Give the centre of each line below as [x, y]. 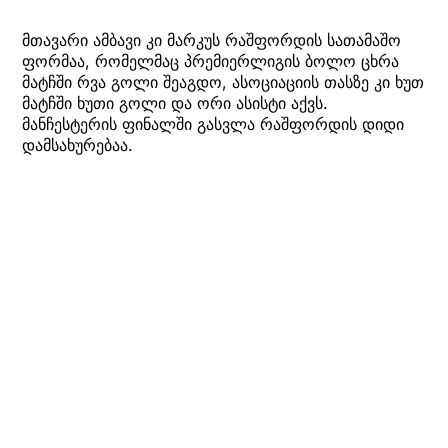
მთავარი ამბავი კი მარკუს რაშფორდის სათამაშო [211, 40]
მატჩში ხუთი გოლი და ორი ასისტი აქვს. [175, 103]
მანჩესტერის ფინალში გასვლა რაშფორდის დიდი [213, 124]
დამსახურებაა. [77, 145]
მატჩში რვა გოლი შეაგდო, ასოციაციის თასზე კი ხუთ [223, 82]
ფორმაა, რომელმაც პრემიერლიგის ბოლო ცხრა [210, 61]
